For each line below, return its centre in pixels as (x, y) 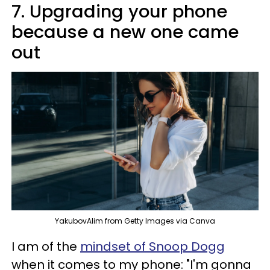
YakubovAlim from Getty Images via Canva (135, 221)
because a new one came (125, 32)
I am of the (46, 247)
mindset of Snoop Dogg (152, 247)
